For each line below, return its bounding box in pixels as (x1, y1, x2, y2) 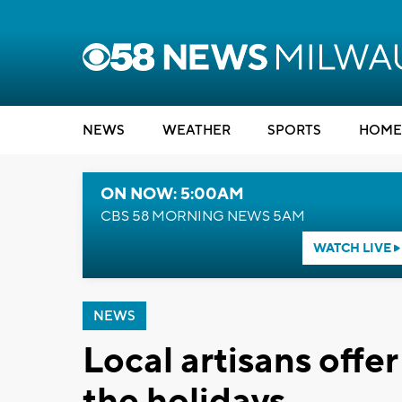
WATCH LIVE (312, 240, 394, 257)
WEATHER (162, 122, 231, 139)
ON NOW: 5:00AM (100, 184, 244, 205)
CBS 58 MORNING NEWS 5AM (100, 207, 305, 225)
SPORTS (267, 122, 321, 139)
